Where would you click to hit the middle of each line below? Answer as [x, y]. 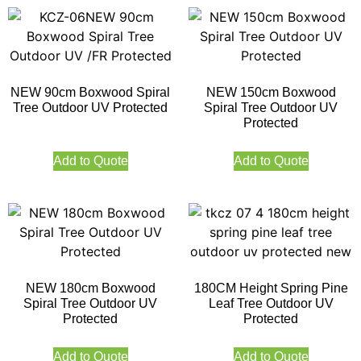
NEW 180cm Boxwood [90, 288]
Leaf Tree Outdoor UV [271, 303]
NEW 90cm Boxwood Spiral [90, 92]
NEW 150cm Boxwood [271, 92]
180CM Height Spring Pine [271, 288]
